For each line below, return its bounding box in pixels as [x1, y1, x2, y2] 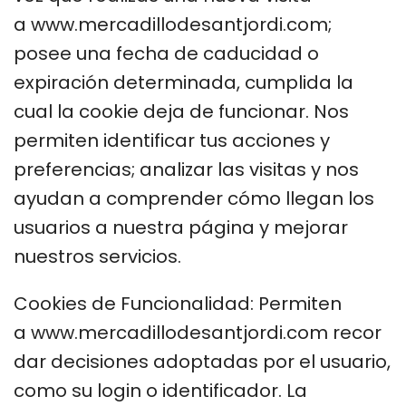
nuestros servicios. [14, 243, 181, 269]
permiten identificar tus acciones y [14, 127, 330, 153]
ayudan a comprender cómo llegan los [14, 185, 374, 211]
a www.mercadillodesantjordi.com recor [14, 319, 382, 345]
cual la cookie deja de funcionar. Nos [14, 98, 349, 124]
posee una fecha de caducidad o [14, 40, 319, 66]
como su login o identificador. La [14, 377, 307, 403]
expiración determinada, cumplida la [14, 69, 353, 95]
